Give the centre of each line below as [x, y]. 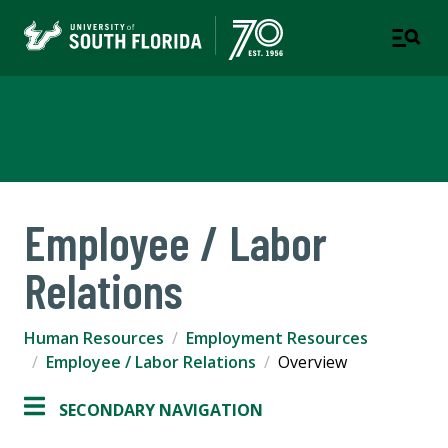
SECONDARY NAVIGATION [161, 410]
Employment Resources [277, 338]
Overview [312, 362]
